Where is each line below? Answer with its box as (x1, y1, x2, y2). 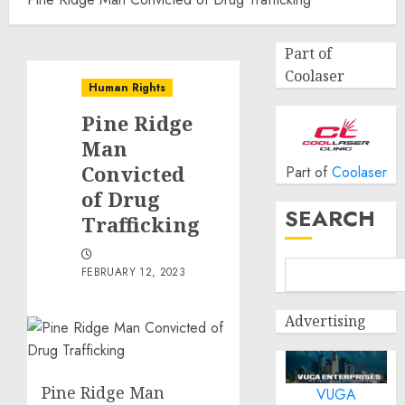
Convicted (81, 160, 184, 187)
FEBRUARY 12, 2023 (81, 264, 186, 280)
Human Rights (89, 80, 165, 96)
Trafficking (81, 211, 200, 238)
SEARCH (285, 202, 376, 234)
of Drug (81, 185, 160, 212)
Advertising (285, 311, 367, 331)
